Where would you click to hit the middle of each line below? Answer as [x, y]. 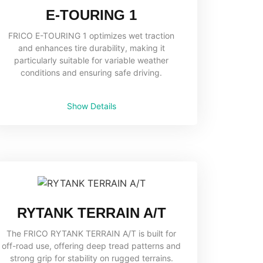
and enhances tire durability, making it [91, 48]
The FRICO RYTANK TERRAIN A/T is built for [92, 234]
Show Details [91, 106]
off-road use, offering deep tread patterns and [92, 246]
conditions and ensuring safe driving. [92, 73]
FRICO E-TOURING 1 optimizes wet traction [92, 36]
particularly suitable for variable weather [92, 60]
